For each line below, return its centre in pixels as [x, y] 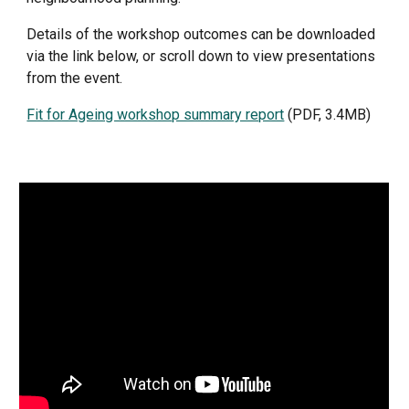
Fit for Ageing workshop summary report [156, 115]
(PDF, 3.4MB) [328, 115]
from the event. [75, 78]
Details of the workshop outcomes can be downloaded [201, 34]
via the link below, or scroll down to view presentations [201, 56]
